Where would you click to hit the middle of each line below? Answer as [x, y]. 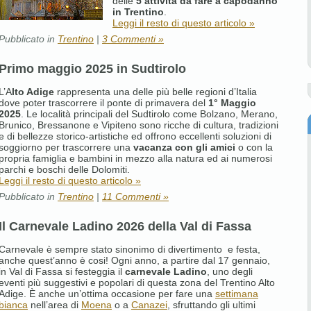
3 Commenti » [133, 39]
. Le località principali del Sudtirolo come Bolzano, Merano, [149, 114]
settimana [237, 293]
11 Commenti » [135, 196]
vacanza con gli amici [184, 147]
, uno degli [230, 271]
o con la [254, 147]
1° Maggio [232, 102]
